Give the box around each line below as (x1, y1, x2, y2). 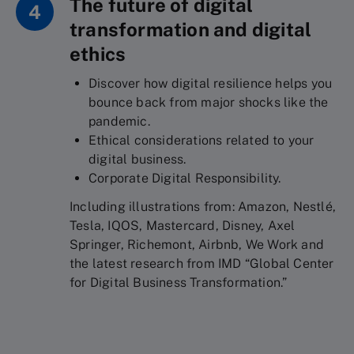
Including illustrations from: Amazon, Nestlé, (70, 199, 337, 214)
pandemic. (88, 114, 150, 129)
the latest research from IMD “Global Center (70, 256, 334, 271)
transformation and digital (70, 18, 312, 40)
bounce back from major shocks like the (88, 95, 329, 110)
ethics (70, 43, 126, 65)
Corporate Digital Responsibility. (88, 171, 281, 186)
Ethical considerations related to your (88, 133, 314, 148)
